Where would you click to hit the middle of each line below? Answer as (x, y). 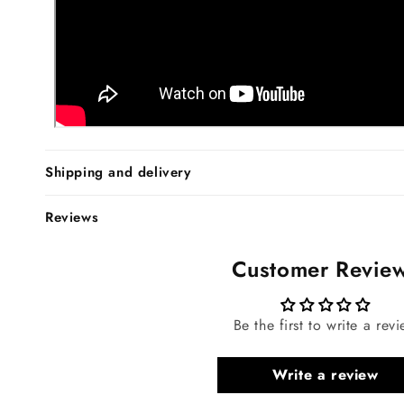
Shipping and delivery (118, 172)
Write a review (326, 374)
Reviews (72, 217)
